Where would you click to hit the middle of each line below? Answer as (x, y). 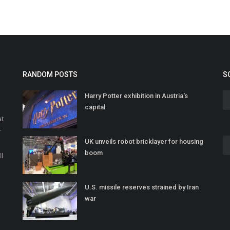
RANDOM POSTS (50, 75)
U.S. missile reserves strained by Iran (142, 187)
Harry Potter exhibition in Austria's (136, 96)
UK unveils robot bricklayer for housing (144, 142)
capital (95, 107)
